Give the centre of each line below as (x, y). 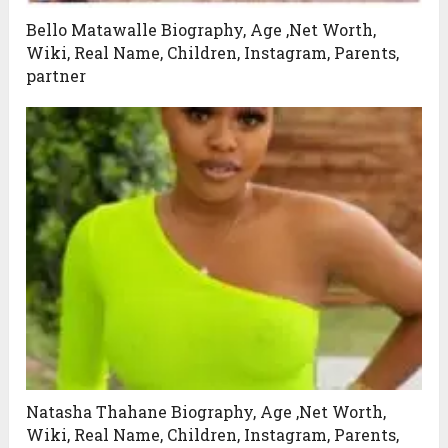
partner (56, 76)
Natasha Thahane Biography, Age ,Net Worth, (206, 412)
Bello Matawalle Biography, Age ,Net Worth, (201, 30)
